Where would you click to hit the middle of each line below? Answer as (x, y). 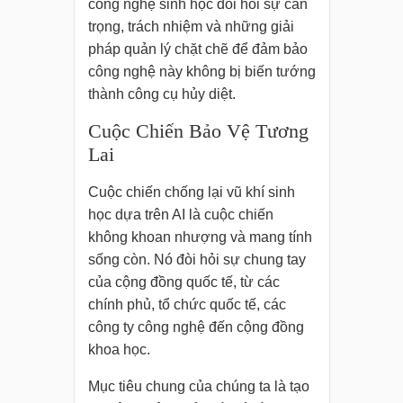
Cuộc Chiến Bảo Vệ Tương (198, 131)
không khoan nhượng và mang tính (200, 237)
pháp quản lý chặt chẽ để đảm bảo (197, 49)
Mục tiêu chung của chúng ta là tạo (198, 387)
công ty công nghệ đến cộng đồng (196, 327)
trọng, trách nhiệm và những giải (191, 27)
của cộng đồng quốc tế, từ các (184, 282)
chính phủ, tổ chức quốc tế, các (187, 305)
